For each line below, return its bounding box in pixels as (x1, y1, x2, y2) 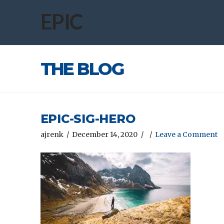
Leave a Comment (155, 129, 218, 139)
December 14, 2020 (72, 129, 138, 139)
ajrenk (40, 129, 63, 139)
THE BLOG (40, 58, 124, 79)
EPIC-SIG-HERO (40, 111, 135, 126)
